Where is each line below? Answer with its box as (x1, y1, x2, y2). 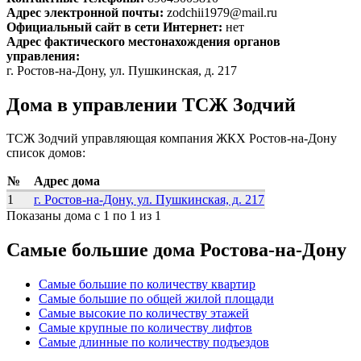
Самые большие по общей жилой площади (39, 292, 274, 306)
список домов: (6, 146, 85, 160)
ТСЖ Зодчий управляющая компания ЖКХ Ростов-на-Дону (6, 131, 337, 146)
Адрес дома (34, 174, 100, 189)
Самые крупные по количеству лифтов (39, 321, 252, 335)
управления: (6, 48, 83, 63)
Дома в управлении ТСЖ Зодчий (6, 93, 296, 115)
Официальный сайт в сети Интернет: (6, 19, 226, 34)
